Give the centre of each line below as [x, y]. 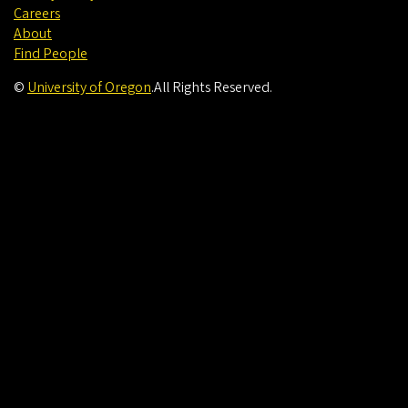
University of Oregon [89, 88]
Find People [51, 54]
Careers [37, 14]
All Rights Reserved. [213, 88]
